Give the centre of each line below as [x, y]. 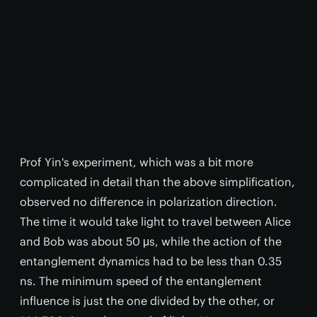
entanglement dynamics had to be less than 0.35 [151, 261]
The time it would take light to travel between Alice [155, 221]
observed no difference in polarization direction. [149, 201]
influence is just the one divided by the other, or [147, 300]
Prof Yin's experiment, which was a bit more [137, 162]
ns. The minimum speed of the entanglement [141, 281]
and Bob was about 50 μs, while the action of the [151, 241]
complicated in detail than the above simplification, [157, 181]
